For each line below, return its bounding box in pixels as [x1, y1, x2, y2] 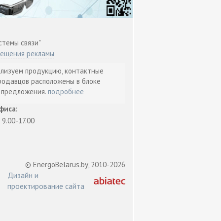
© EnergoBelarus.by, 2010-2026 [25, 160, 125, 170]
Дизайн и [7, 170, 38, 181]
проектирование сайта [7, 181, 84, 191]
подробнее [48, 87, 84, 97]
